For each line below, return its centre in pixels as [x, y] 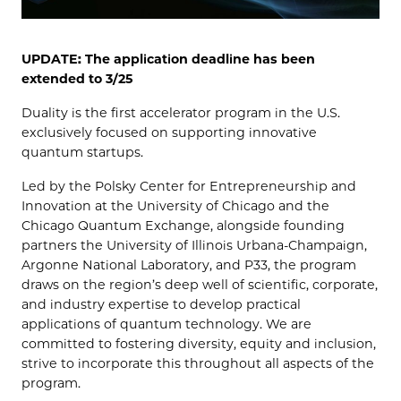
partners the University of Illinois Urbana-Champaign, [194, 245]
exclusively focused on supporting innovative [169, 132]
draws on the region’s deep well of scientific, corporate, [200, 284]
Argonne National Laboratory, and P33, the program [189, 264]
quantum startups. [82, 152]
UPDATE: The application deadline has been [168, 59]
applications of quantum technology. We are [166, 324]
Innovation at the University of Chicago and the [175, 205]
